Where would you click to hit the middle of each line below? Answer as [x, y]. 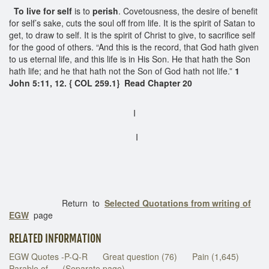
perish [105, 11]
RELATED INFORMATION [55, 238]
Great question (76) [140, 256]
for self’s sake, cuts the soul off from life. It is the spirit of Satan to [132, 23]
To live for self [43, 11]
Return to [57, 203]
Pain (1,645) [216, 256]
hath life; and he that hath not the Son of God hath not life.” [122, 71]
